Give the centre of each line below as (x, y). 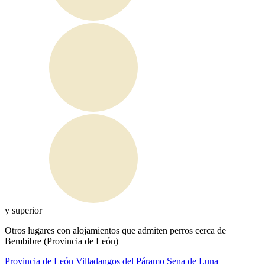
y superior (23, 210)
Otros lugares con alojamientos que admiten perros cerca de (115, 230)
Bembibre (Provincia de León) (62, 241)
